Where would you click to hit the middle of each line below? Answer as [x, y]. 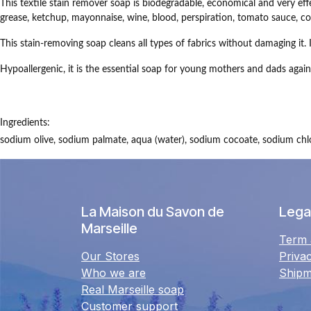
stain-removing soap [63, 43]
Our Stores [110, 256]
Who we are [114, 273]
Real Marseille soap [133, 289]
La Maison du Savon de [153, 212]
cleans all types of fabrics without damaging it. [208, 43]
